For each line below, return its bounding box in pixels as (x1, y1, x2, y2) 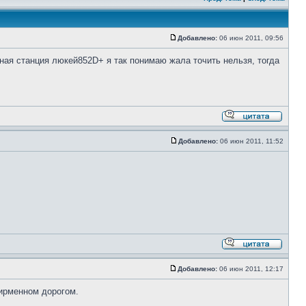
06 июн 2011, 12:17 (217, 265, 286, 273)
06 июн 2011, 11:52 (218, 137, 286, 145)
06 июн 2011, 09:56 (217, 34, 286, 42)
